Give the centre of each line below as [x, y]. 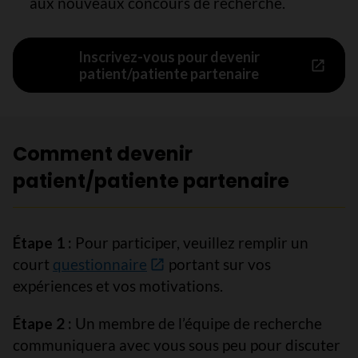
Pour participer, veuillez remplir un [190, 243]
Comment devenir [103, 154]
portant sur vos [218, 264]
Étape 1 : [42, 243]
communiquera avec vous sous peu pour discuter [177, 345]
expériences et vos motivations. [118, 286]
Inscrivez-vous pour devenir [169, 56]
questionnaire [100, 264]
